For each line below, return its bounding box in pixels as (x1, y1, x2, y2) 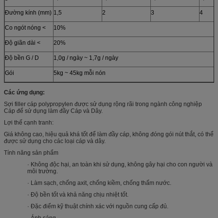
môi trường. (27, 167, 58, 175)
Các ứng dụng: (4, 89, 45, 96)
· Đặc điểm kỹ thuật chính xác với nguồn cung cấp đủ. (27, 202, 168, 210)
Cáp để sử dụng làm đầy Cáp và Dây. (4, 107, 103, 114)
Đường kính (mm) (5, 9, 52, 16)
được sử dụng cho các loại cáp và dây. (4, 137, 106, 145)
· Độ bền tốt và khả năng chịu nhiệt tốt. (27, 191, 128, 198)
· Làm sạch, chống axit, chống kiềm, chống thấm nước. (27, 179, 171, 186)
